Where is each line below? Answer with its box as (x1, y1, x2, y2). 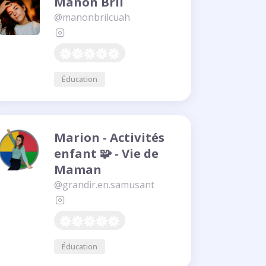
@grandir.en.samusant (54, 178, 154, 191)
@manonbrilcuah (54, 10, 130, 24)
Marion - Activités (54, 128, 164, 145)
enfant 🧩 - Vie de (54, 144, 159, 161)
